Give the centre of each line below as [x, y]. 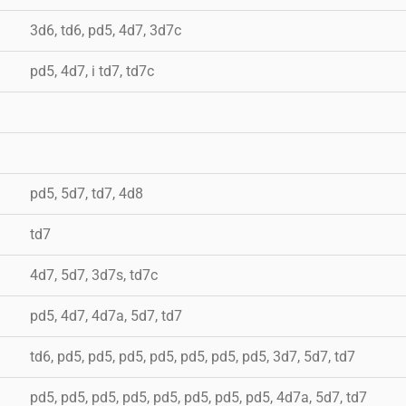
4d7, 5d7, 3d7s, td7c [94, 275]
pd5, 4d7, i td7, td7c [92, 71]
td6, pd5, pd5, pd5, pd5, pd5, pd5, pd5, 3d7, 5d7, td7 [193, 356]
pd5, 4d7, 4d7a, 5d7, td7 [106, 315]
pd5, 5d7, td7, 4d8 [87, 193]
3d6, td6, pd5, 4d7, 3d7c [106, 30]
